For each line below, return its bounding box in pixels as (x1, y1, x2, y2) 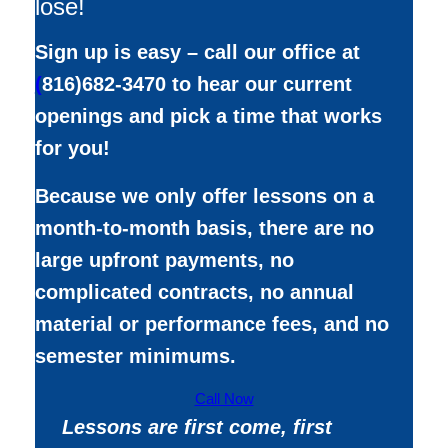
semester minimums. (34, 344, 236, 367)
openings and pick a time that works (34, 104, 382, 127)
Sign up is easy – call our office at (34, 40, 360, 63)
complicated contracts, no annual (34, 280, 354, 303)
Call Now (194, 390, 254, 407)
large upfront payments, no (34, 248, 294, 271)
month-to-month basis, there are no (34, 216, 374, 239)
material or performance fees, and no (34, 312, 389, 335)
